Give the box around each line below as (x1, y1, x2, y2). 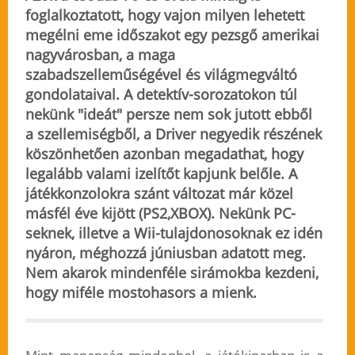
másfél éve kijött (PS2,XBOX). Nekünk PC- (25, 204, 296, 223)
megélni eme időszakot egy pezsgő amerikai (25, 25, 319, 45)
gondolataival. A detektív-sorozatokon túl (25, 85, 297, 105)
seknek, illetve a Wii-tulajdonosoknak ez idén (25, 223, 323, 243)
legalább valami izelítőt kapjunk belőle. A (25, 164, 297, 184)
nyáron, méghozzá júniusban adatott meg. (25, 243, 306, 263)
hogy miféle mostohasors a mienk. (25, 283, 257, 303)
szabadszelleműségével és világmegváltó (25, 65, 297, 85)
